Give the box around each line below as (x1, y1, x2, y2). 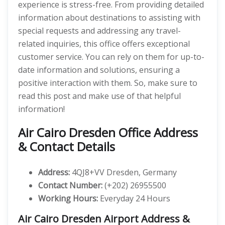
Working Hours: (38, 193, 98, 204)
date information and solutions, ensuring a (18, 64, 180, 75)
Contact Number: (38, 180, 102, 191)
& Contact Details (18, 138, 115, 155)
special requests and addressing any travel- (18, 25, 181, 36)
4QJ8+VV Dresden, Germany (70, 167, 177, 178)
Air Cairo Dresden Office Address (18, 124, 198, 141)
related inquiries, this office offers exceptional (18, 38, 190, 49)
